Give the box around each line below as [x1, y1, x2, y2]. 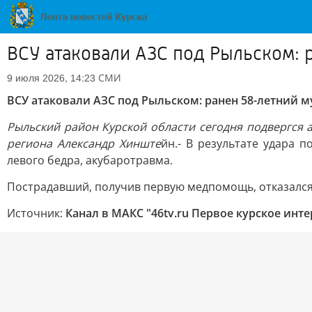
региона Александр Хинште [7, 136, 161, 151]
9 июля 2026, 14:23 [7, 72, 95, 84]
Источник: [7, 205, 65, 221]
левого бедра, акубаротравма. [7, 153, 173, 168]
